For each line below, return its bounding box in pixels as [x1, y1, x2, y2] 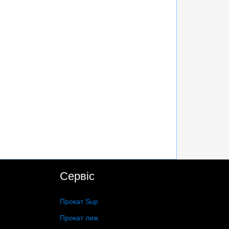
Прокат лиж [60, 214, 99, 222]
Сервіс [60, 170, 95, 182]
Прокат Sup [60, 197, 99, 205]
